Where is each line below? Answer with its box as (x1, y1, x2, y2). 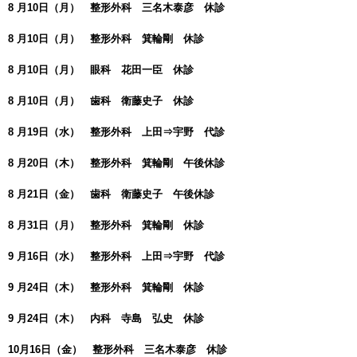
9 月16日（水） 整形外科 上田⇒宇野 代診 (8, 250, 225, 263)
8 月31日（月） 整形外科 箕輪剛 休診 (8, 219, 204, 232)
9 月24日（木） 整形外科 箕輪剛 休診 (8, 281, 204, 294)
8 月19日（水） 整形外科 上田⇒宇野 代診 (8, 126, 225, 139)
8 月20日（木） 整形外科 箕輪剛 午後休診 (8, 157, 225, 170)
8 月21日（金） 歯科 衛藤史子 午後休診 (8, 188, 214, 201)
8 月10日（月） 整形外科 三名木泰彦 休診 (8, 2, 225, 14)
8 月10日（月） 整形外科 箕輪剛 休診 (8, 33, 204, 45)
